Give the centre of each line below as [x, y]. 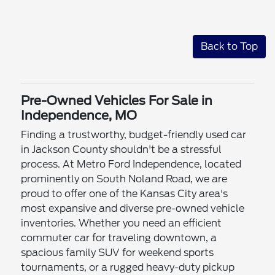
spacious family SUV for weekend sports [118, 252]
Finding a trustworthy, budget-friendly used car [134, 134]
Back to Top [229, 46]
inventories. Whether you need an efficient [122, 223]
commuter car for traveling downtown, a [119, 238]
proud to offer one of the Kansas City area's [125, 193]
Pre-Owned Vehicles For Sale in [117, 100]
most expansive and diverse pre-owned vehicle [133, 208]
